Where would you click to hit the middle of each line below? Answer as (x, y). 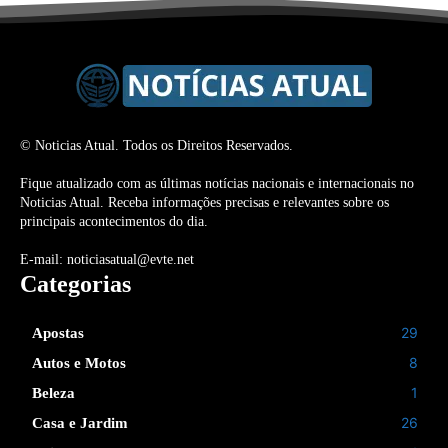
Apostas (58, 332)
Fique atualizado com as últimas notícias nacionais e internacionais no (217, 183)
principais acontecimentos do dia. (114, 221)
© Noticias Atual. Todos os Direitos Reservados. (156, 145)
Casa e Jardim (80, 422)
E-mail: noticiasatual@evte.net (107, 259)
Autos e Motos (79, 362)
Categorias (75, 283)
